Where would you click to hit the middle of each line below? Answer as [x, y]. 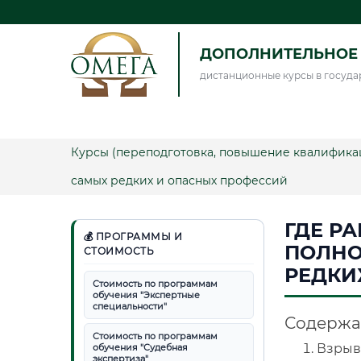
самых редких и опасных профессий [179, 180]
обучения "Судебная [140, 347]
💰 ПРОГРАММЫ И [133, 237]
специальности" [129, 306]
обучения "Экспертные [146, 295]
